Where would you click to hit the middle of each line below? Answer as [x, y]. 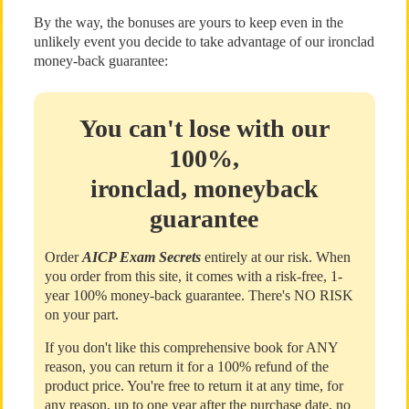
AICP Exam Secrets [141, 257]
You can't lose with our [204, 128]
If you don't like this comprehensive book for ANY [191, 347]
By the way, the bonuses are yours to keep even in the [188, 22]
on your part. [81, 315]
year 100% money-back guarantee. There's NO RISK [199, 295]
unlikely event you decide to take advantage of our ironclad [204, 42]
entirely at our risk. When [275, 257]
